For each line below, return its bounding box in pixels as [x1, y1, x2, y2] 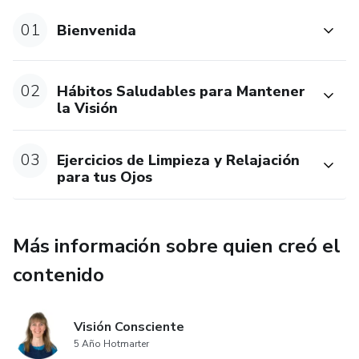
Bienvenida [57, 20, 137, 40]
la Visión [57, 98, 119, 118]
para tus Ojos [57, 167, 153, 188]
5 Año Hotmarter [74, 337, 149, 351]
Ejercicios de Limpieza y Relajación [57, 151, 301, 171]
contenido [13, 262, 104, 288]
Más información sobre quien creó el [13, 233, 341, 260]
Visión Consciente [74, 318, 184, 337]
